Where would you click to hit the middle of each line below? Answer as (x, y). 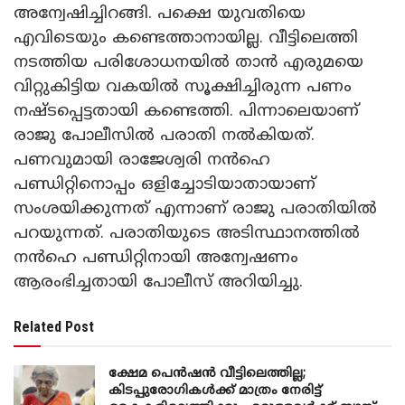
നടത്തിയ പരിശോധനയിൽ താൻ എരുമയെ (188, 62)
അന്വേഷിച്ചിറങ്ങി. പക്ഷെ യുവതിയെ (160, 14)
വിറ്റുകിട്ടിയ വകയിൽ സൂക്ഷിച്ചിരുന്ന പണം (183, 87)
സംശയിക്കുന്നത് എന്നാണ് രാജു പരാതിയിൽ (195, 209)
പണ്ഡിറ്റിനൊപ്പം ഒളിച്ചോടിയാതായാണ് (165, 184)
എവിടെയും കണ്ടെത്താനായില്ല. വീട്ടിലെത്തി (186, 38)
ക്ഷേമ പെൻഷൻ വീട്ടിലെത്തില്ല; (207, 373)
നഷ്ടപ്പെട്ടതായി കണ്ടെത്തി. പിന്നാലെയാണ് (186, 111)
